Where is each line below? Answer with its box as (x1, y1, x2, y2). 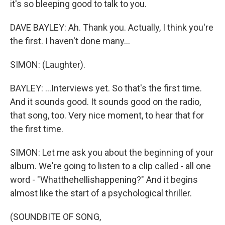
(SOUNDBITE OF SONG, (10, 211, 101, 222)
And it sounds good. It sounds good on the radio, (10, 96, 201, 107)
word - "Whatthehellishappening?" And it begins (10, 174, 198, 185)
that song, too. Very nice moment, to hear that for (10, 110, 204, 121)
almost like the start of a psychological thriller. (10, 188, 192, 198)
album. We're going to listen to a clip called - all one (10, 161, 211, 171)
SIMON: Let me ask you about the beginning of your (10, 147, 213, 158)
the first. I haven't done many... (10, 36, 130, 46)
